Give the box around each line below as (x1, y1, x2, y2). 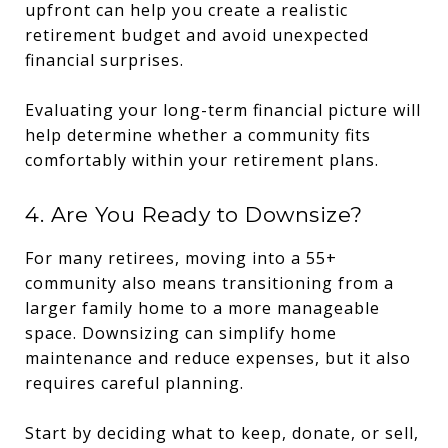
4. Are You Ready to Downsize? (25, 201, 363, 227)
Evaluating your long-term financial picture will (25, 98, 421, 121)
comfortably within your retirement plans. (25, 148, 379, 171)
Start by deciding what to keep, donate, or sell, (25, 421, 419, 444)
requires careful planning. (25, 371, 244, 394)
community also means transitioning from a (25, 271, 394, 294)
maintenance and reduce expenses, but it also (25, 346, 411, 369)
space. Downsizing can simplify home (25, 321, 337, 344)
